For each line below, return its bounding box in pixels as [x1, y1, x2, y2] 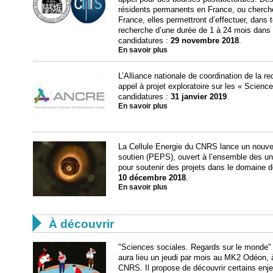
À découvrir [49, 218, 114, 230]
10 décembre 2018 [118, 173, 186, 182]
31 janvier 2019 [171, 92, 227, 101]
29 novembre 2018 [171, 36, 239, 45]
